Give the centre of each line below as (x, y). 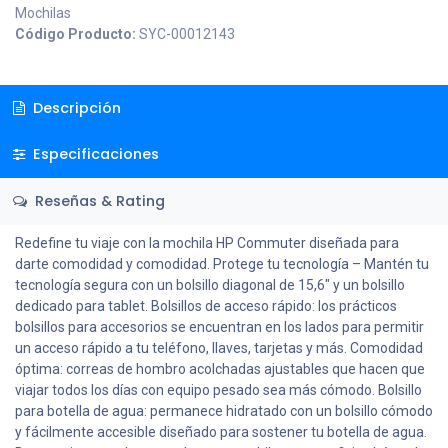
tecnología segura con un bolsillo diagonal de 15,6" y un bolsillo (210, 284)
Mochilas (43, 13)
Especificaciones (93, 154)
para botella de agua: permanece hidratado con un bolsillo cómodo (224, 410)
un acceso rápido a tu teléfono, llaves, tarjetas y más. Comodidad (219, 347)
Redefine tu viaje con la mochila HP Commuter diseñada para (207, 242)
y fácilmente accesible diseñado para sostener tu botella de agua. (221, 431)
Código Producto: (77, 34)
